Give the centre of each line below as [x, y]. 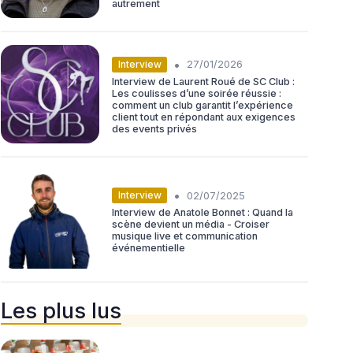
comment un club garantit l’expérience [203, 105]
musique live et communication [185, 236]
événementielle [149, 248]
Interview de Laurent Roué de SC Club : [203, 81]
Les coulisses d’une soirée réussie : [197, 93]
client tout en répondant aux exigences [204, 117]
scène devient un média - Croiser [191, 225]
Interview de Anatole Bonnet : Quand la [203, 213]
